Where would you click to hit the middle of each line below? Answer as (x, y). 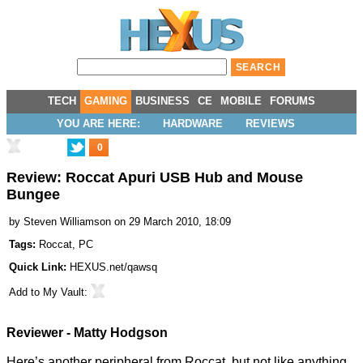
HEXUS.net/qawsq (113, 267)
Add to (26, 293)
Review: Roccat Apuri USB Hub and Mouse (155, 178)
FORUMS (293, 101)
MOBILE (241, 101)
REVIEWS (270, 124)
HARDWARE (193, 124)
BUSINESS (162, 101)
